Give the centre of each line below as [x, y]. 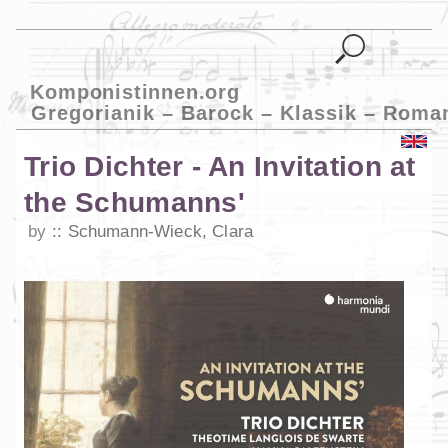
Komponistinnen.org [135, 91]
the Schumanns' [134, 203]
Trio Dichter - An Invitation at [220, 167]
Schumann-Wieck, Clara [160, 232]
